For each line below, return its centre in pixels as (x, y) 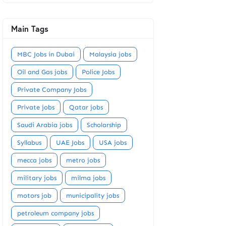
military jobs (37, 178)
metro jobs (83, 160)
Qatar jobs (86, 107)
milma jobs (88, 178)
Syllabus (29, 142)
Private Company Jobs (52, 89)
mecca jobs (34, 160)
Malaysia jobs (110, 54)
